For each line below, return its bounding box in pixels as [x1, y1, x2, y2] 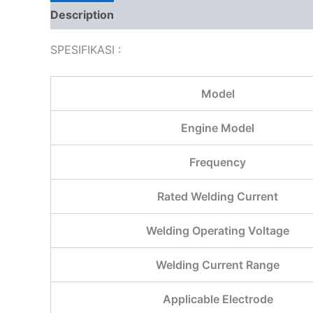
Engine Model [181, 121, 254, 136]
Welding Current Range [156, 258, 279, 272]
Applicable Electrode [162, 292, 273, 307]
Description [50, 7, 114, 22]
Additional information [129, 7, 250, 22]
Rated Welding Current [157, 189, 278, 204]
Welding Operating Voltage [146, 224, 289, 238]
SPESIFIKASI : [50, 42, 121, 57]
